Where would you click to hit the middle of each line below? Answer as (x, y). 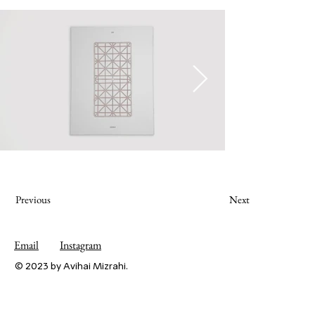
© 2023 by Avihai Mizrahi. (71, 266)
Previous (33, 200)
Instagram (81, 245)
